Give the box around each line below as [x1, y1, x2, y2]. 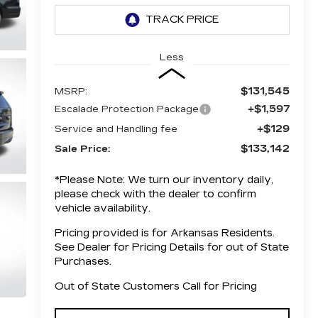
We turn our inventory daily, [124, 173, 273, 186]
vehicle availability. [54, 202, 150, 214]
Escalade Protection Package [54, 103, 199, 115]
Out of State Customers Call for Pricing [54, 280, 257, 292]
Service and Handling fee [54, 123, 177, 135]
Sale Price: [54, 143, 110, 155]
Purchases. [54, 255, 111, 268]
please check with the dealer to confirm [54, 187, 256, 200]
